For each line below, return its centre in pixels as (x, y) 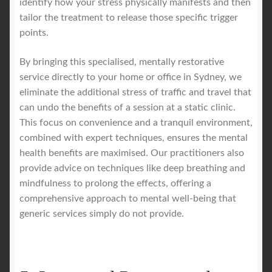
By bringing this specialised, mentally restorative (122, 62)
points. (34, 33)
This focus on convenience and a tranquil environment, (136, 122)
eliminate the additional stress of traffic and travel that (135, 92)
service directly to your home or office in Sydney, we (131, 77)
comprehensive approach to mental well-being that (128, 198)
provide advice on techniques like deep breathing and (132, 168)
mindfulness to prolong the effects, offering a (115, 183)
